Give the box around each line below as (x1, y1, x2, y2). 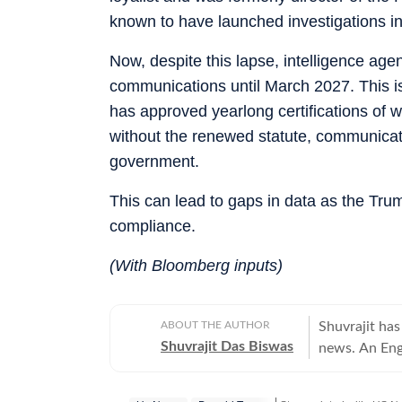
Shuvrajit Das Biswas (161, 338, 293, 354)
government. (109, 152, 199, 170)
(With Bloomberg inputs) (109, 256, 283, 275)
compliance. (109, 216, 196, 235)
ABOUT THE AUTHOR (161, 319, 270, 330)
